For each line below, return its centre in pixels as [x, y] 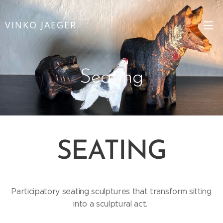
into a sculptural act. [111, 204]
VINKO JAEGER [41, 25]
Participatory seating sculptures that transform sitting [111, 191]
